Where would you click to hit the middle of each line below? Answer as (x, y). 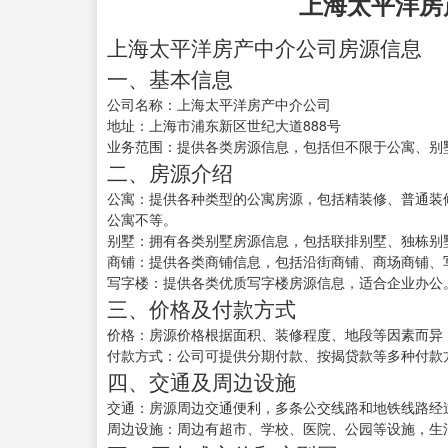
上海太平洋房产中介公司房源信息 (264, 47)
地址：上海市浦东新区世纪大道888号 (224, 125)
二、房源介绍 (170, 172)
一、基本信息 (170, 78)
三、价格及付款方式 (201, 308)
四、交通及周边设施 (201, 381)
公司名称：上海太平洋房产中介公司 (219, 104)
